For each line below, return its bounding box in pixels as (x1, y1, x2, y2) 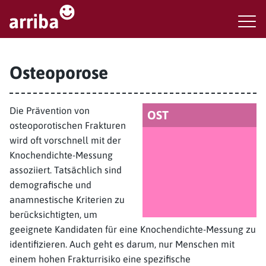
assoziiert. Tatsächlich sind (9, 164, 122, 175)
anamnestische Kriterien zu (9, 194, 125, 205)
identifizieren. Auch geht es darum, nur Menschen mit (9, 239, 235, 249)
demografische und (9, 179, 91, 190)
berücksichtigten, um (9, 209, 97, 220)
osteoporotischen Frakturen (9, 120, 126, 131)
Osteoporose (9, 62, 108, 83)
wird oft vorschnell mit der (9, 135, 121, 145)
